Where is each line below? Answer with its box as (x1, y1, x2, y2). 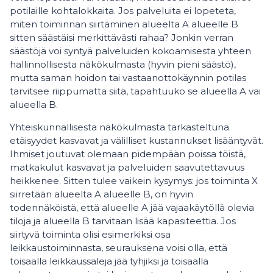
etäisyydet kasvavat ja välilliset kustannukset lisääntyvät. (10, 135, 263, 146)
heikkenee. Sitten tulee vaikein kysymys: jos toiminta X (10, 175, 258, 186)
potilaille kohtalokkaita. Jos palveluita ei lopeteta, (10, 5, 236, 16)
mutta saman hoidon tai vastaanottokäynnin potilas (10, 72, 246, 83)
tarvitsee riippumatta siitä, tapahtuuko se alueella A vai (10, 85, 261, 97)
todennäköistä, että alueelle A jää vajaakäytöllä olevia (10, 202, 254, 213)
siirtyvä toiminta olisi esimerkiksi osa (10, 229, 171, 240)
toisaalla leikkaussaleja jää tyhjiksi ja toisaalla (10, 255, 208, 267)
